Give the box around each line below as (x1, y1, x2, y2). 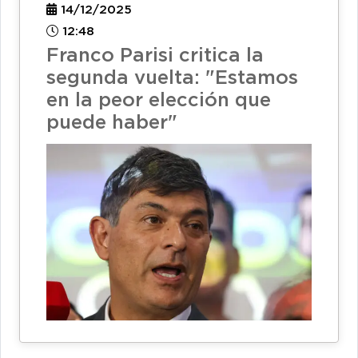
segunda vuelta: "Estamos (46, 69, 298, 87)
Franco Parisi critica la (46, 46, 264, 65)
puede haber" (46, 113, 177, 132)
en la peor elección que (46, 91, 271, 109)
